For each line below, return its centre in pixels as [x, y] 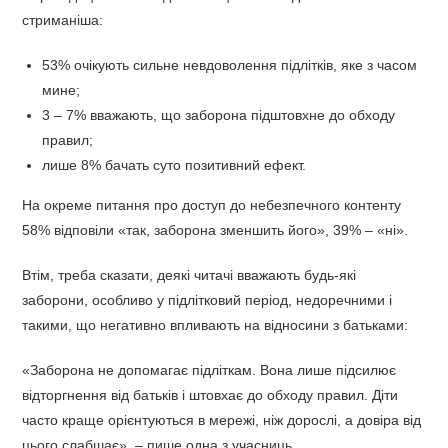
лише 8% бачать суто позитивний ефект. [174, 165]
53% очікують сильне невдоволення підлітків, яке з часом [230, 65]
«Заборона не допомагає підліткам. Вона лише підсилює [209, 370]
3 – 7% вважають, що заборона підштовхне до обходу [219, 115]
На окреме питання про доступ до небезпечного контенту [212, 205]
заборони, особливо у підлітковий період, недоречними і [207, 300]
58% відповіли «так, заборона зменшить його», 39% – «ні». [215, 230]
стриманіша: [63, 20]
